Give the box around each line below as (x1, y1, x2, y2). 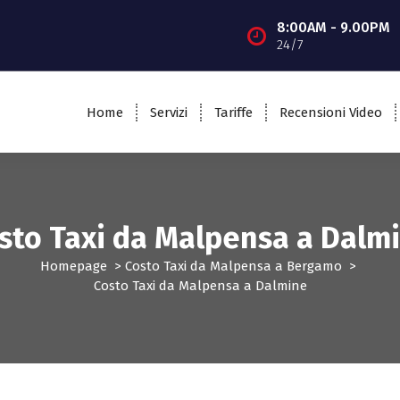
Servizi (149, 104, 187, 121)
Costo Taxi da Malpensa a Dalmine (93, 278, 307, 295)
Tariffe (213, 104, 253, 121)
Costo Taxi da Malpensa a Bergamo (125, 258, 342, 275)
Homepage (40, 258, 107, 275)
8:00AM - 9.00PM (276, 18, 390, 36)
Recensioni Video (279, 104, 382, 121)
